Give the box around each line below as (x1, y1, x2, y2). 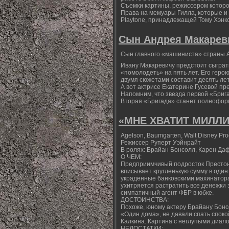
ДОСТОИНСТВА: (121, 196, 169, 203)
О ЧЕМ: (121, 153, 142, 161)
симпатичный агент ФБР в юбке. (121, 189, 214, 196)
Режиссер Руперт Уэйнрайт (121, 139, 201, 146)
